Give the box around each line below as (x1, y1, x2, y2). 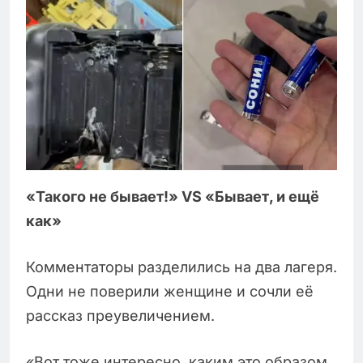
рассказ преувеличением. (26, 307, 215, 325)
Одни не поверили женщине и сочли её (26, 283, 314, 301)
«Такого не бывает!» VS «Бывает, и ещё (26, 188, 319, 206)
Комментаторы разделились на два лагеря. (26, 258, 337, 276)
